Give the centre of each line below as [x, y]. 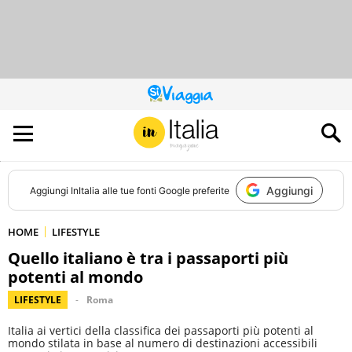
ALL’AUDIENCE [204, 126]
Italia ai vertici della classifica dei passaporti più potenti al [161, 330]
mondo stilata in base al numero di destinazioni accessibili [163, 343]
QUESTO [193, 98]
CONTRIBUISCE [207, 117]
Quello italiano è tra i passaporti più [148, 258]
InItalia [85, 190]
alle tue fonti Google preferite [164, 190]
